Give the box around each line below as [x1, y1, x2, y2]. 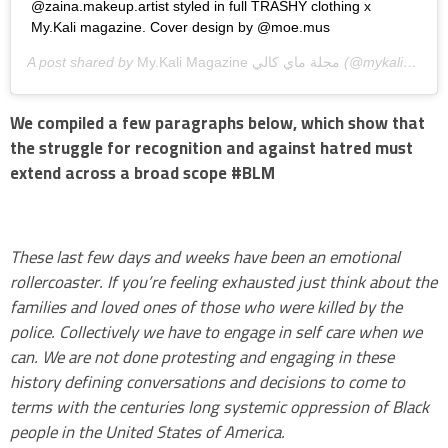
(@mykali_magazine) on [340, 54, 403, 71]
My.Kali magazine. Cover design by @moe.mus [31, 19, 330, 36]
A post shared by [27, 54, 137, 71]
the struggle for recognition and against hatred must [10, 131, 413, 164]
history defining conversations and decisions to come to [10, 365, 405, 398]
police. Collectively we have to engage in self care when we [10, 315, 422, 348]
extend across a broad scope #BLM [10, 156, 275, 189]
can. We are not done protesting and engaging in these [10, 340, 394, 373]
